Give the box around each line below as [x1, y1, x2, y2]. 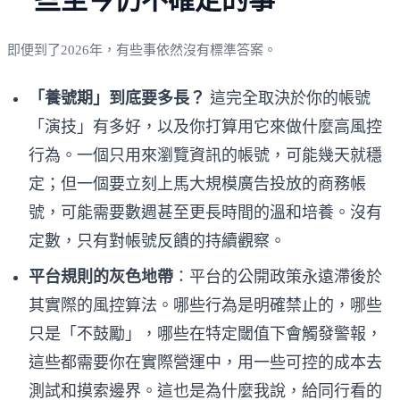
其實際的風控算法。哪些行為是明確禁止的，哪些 [29, 296, 382, 314]
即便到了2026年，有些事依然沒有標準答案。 [7, 42, 277, 57]
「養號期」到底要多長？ [29, 88, 205, 107]
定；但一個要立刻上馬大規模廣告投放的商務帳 [29, 174, 366, 193]
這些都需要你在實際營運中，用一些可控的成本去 [29, 353, 382, 371]
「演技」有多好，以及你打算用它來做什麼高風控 [29, 117, 382, 136]
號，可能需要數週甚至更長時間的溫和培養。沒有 [29, 203, 382, 221]
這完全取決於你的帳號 [205, 88, 371, 107]
